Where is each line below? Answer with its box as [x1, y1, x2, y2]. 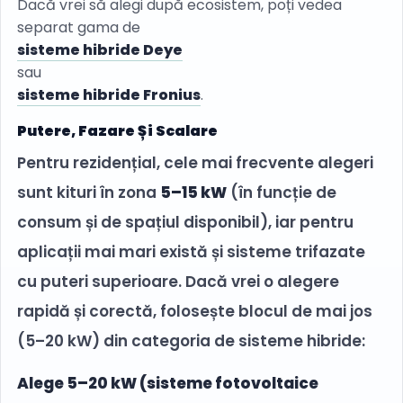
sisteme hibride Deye [17, 40, 183, 61]
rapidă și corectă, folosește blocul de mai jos [17, 300, 372, 323]
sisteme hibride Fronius [17, 85, 201, 106]
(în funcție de [227, 182, 336, 204]
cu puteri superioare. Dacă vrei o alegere [17, 271, 339, 293]
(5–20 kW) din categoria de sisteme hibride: [17, 330, 365, 353]
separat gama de [17, 17, 140, 39]
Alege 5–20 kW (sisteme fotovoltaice [17, 372, 318, 395]
